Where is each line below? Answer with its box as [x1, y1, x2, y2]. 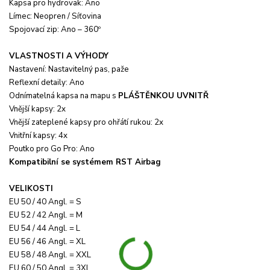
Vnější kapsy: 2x [9, 103, 66, 115]
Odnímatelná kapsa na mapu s [9, 90, 118, 101]
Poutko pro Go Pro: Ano [9, 143, 95, 154]
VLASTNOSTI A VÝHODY [9, 50, 108, 61]
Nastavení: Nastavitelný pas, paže [9, 63, 129, 75]
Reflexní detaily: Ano [9, 77, 84, 88]
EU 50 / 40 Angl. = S [9, 196, 81, 207]
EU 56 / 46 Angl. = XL [9, 236, 86, 247]
